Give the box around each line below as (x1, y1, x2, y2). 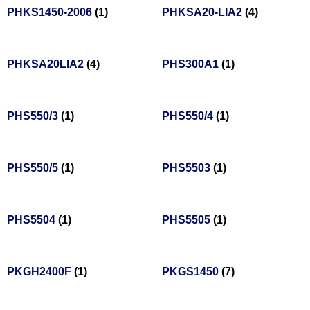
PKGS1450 (162, 266, 221, 278)
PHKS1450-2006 (7, 6, 95, 19)
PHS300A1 (162, 58, 221, 71)
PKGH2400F (7, 266, 74, 278)
